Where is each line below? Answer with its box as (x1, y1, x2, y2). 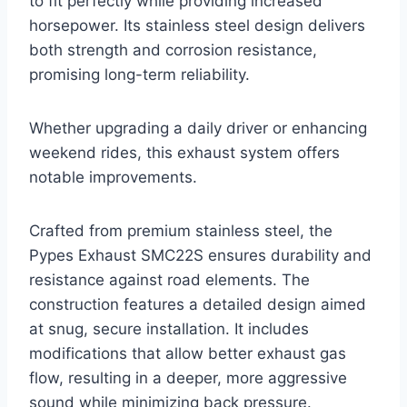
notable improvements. (29, 168, 197, 187)
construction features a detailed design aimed (29, 295, 366, 314)
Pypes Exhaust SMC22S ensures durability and (29, 246, 372, 265)
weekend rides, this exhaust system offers (29, 144, 340, 163)
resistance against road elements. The (29, 271, 310, 290)
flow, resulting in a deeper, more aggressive (29, 369, 347, 388)
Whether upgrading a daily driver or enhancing (29, 119, 367, 138)
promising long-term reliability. (29, 65, 250, 84)
